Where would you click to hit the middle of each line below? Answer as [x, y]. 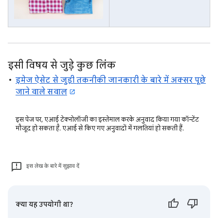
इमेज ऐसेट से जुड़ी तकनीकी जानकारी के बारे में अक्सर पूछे [111, 80]
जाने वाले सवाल [41, 92]
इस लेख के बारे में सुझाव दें [53, 166]
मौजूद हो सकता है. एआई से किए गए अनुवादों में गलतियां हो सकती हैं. [100, 128]
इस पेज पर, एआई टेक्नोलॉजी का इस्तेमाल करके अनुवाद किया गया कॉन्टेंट [107, 119]
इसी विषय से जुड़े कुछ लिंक [62, 65]
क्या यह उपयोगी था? [44, 205]
